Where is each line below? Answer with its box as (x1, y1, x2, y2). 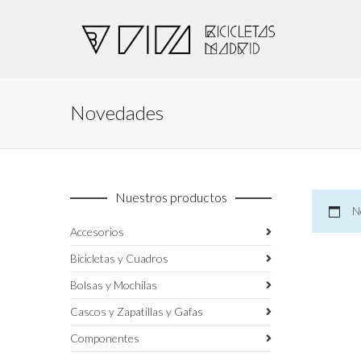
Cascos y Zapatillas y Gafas (70, 305, 203, 318)
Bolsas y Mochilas (70, 278, 157, 292)
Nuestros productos (114, 189, 227, 205)
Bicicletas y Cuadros (70, 251, 168, 265)
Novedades (70, 101, 164, 124)
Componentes (70, 331, 139, 345)
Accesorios (70, 225, 124, 239)
